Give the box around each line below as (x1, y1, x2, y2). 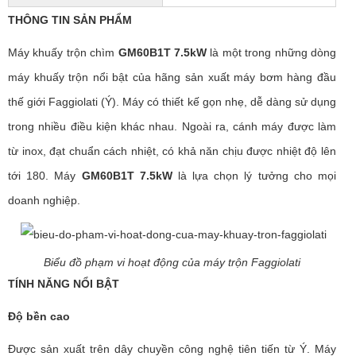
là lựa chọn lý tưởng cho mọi (177, 169, 337, 183)
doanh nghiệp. (8, 194, 80, 207)
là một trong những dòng (207, 46, 337, 60)
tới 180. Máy (8, 169, 82, 183)
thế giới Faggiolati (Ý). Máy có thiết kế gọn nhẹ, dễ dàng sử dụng (8, 95, 336, 109)
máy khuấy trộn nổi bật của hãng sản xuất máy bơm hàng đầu (8, 71, 336, 84)
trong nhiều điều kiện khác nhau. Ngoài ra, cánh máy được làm (8, 120, 336, 133)
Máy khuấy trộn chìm (8, 46, 118, 60)
